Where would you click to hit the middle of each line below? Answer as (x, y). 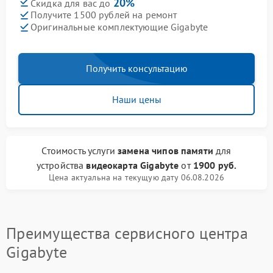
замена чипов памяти (165, 150)
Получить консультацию (136, 68)
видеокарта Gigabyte (133, 165)
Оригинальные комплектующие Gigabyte (119, 27)
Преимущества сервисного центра (127, 233)
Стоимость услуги (80, 150)
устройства (61, 165)
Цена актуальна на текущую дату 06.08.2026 (136, 177)
